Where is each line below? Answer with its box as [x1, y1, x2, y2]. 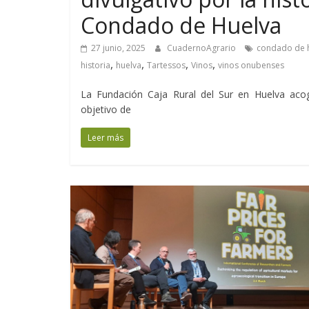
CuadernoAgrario [167, 42, 238, 54]
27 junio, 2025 [91, 42, 146, 54]
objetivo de [81, 103, 131, 116]
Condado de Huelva [81, 10, 281, 40]
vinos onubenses [218, 59, 284, 71]
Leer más [88, 132, 123, 143]
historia [81, 59, 110, 71]
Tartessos [147, 59, 186, 71]
